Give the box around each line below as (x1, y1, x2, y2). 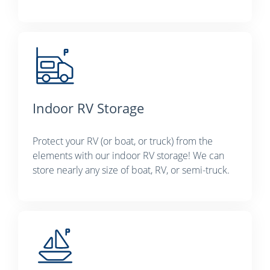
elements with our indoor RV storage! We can (33, 148, 224, 162)
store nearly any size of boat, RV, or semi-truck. (33, 163, 230, 177)
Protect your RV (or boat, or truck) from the (33, 134, 213, 148)
